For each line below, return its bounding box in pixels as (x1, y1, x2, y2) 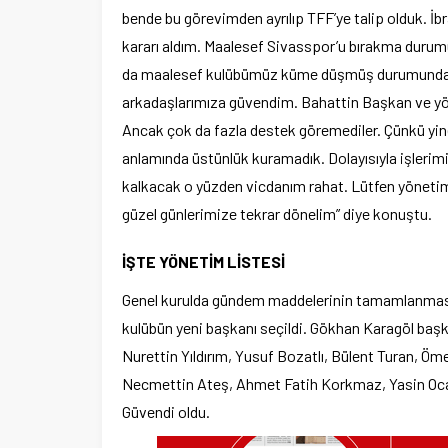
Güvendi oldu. (122, 402, 210, 421)
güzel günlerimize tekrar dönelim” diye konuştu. (122, 204, 432, 223)
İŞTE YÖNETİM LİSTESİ (122, 252, 285, 271)
